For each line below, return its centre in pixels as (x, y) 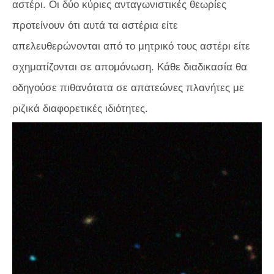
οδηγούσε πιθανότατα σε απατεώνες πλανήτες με (128, 88)
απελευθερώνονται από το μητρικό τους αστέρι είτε (131, 46)
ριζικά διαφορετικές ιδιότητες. (80, 109)
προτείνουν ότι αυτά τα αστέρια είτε (95, 26)
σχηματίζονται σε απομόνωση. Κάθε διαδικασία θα (130, 67)
